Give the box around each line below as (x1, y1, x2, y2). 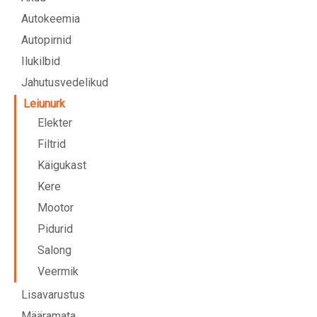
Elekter (38, 115, 72, 129)
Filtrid (38, 137, 66, 151)
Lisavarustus (21, 287, 85, 301)
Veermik (38, 264, 79, 278)
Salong (38, 243, 71, 257)
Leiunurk (23, 96, 65, 110)
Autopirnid (21, 33, 71, 47)
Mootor (38, 200, 74, 214)
